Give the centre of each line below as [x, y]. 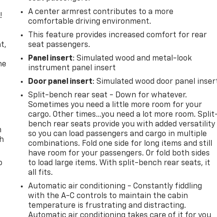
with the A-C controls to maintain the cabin [108, 196]
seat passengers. [59, 45]
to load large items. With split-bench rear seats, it [119, 163]
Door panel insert [61, 82]
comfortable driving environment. [90, 22]
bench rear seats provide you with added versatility [122, 124]
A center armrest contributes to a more [101, 12]
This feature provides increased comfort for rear [118, 35]
